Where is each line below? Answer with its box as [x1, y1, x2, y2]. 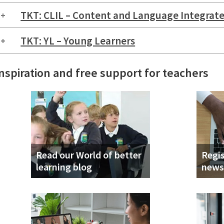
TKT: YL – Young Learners [20, 33, 135, 47]
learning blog [35, 160, 92, 173]
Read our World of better [35, 148, 141, 161]
